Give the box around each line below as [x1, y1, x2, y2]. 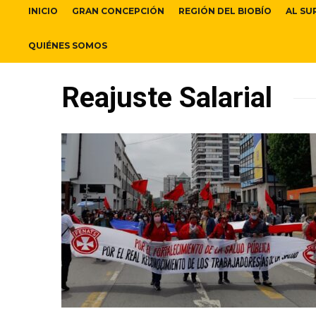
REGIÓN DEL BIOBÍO [178, 6, 272, 17]
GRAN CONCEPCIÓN [72, 6, 164, 17]
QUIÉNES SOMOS [28, 40, 107, 51]
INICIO [28, 6, 58, 17]
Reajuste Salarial [61, 81, 272, 115]
